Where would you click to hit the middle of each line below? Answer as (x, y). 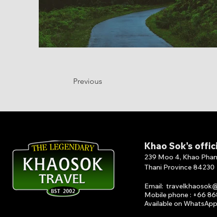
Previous (88, 81)
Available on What (173, 203)
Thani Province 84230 (179, 167)
